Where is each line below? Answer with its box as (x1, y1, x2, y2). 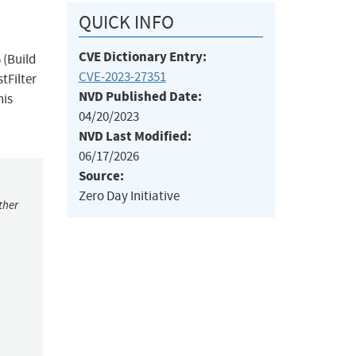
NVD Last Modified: (78, 127, 192, 146)
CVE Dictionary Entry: (78, 48, 207, 67)
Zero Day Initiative (78, 188, 180, 205)
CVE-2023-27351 (78, 68, 166, 86)
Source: (78, 167, 124, 186)
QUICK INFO (78, 10, 174, 35)
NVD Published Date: (78, 87, 202, 106)
